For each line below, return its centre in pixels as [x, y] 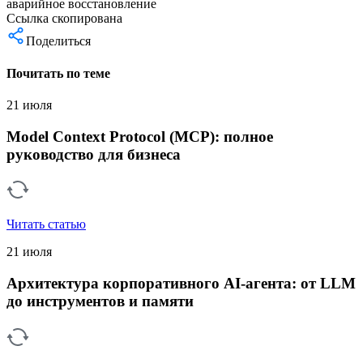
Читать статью [46, 224]
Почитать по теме [58, 73]
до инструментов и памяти [100, 301]
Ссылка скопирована [64, 19]
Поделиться [58, 41]
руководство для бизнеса [94, 154]
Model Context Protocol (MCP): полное [140, 136]
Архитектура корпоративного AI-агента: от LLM [181, 284]
